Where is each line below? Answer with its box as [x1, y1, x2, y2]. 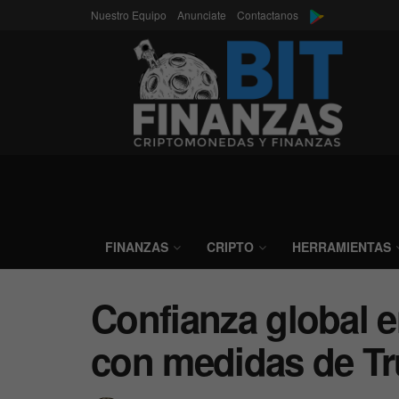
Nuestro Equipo [91, 7, 167, 22]
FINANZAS [105, 238, 168, 256]
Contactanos [237, 7, 298, 22]
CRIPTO [207, 238, 254, 256]
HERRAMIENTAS [292, 238, 391, 256]
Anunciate [177, 7, 226, 22]
